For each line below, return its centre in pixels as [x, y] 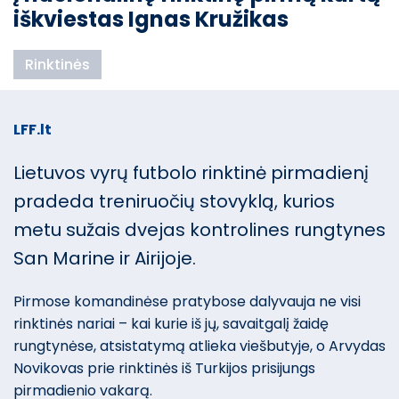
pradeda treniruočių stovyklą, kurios [174, 202]
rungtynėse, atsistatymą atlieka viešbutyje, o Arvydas [199, 346]
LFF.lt [33, 130]
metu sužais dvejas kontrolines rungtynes [199, 230]
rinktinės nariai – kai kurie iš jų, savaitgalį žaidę [171, 324]
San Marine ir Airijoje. [105, 259]
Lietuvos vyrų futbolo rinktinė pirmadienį [191, 173]
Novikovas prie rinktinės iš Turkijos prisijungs [164, 369]
